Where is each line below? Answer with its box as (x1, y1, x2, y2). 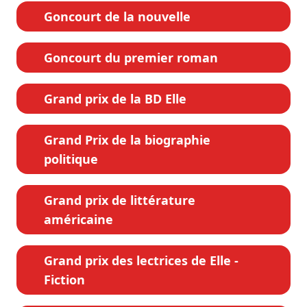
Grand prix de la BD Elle (44, 90, 186, 107)
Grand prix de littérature (44, 191, 195, 208)
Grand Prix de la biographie (44, 131, 210, 148)
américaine (44, 210, 113, 228)
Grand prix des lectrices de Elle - (44, 251, 238, 269)
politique (44, 150, 98, 167)
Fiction (44, 271, 85, 288)
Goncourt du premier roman (44, 49, 218, 66)
